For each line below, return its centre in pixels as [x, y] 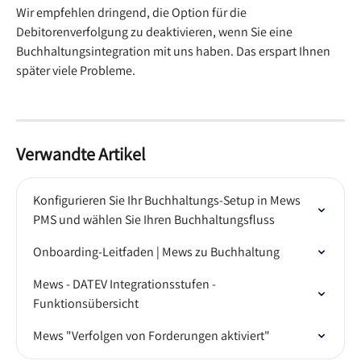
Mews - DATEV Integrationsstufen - [126, 284]
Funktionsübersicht [86, 304]
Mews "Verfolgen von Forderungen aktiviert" [151, 336]
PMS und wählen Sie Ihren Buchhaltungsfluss [154, 220]
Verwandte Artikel [81, 154]
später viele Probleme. [76, 70]
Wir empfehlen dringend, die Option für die [133, 12]
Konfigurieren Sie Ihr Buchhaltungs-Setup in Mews [168, 201]
